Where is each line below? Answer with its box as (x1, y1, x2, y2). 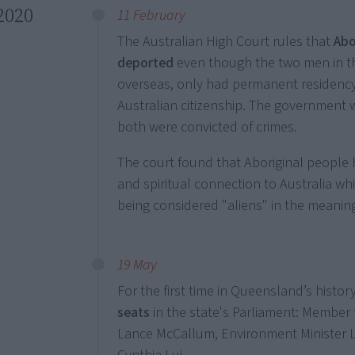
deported (117, 53, 174, 73)
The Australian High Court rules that (117, 32, 334, 52)
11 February (117, 6, 186, 25)
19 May (117, 255, 158, 275)
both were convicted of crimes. (117, 117, 298, 137)
